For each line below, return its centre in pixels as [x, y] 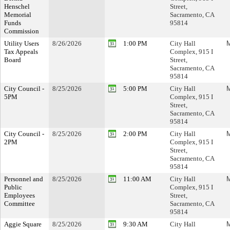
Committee [20, 204]
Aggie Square [23, 224]
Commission [22, 31]
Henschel [17, 6]
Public [13, 187]
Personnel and [24, 179]
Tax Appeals [21, 52]
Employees [20, 195]
